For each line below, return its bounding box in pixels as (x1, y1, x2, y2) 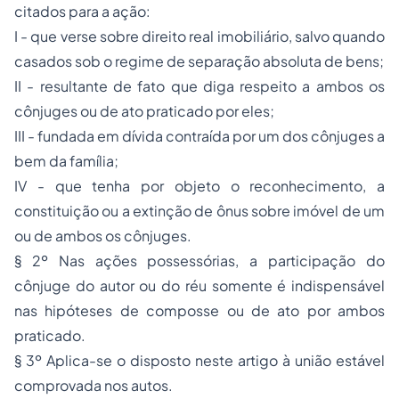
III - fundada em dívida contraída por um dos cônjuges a (14, 126, 385, 145)
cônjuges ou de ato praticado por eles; (14, 102, 274, 120)
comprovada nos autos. (14, 376, 173, 395)
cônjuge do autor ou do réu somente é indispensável (14, 276, 385, 295)
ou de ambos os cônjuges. (14, 226, 191, 245)
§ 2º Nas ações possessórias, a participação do (14, 251, 385, 270)
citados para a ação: (14, 2, 151, 20)
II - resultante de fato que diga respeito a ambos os (14, 77, 385, 95)
